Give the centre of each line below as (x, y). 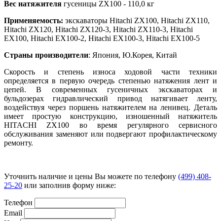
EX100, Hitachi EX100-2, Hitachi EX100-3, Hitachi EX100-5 (102, 38)
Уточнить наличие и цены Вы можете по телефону (91, 177)
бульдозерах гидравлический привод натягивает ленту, (110, 99)
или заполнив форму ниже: (69, 185)
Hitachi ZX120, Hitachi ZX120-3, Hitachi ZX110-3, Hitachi (98, 30)
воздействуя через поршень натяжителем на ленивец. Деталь (110, 108)
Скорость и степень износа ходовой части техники (110, 72)
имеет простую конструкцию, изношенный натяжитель (110, 116)
